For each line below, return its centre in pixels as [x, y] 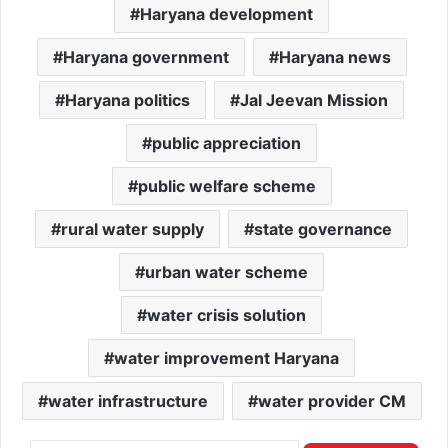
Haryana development [226, 14]
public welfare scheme [226, 186]
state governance [323, 229]
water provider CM [331, 401]
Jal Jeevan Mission [314, 100]
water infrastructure [127, 401]
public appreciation [226, 143]
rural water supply [132, 229]
